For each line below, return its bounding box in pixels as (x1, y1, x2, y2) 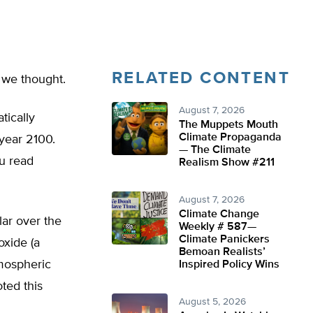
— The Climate (179, 145, 251, 156)
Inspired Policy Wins (179, 259, 279, 270)
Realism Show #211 (179, 157, 275, 168)
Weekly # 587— (179, 221, 256, 233)
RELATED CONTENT (112, 70, 290, 87)
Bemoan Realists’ (179, 247, 265, 258)
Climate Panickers (179, 234, 270, 245)
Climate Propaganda (179, 132, 282, 143)
